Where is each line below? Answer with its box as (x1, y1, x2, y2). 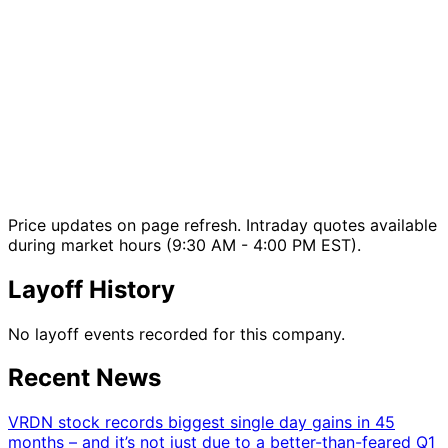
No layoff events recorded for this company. (8, 323, 345, 344)
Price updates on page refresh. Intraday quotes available (8, 214, 437, 235)
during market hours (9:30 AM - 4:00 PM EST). (8, 234, 361, 255)
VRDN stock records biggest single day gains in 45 (8, 412, 395, 433)
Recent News (8, 363, 161, 393)
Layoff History (8, 274, 175, 304)
